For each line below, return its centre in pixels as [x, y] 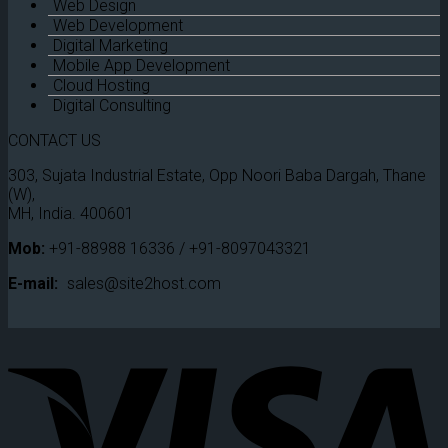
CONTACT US [54, 141]
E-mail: [33, 284]
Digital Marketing [110, 46]
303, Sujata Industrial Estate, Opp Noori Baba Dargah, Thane [217, 176]
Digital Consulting [112, 106]
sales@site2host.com [144, 284]
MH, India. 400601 [71, 214]
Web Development [118, 26]
